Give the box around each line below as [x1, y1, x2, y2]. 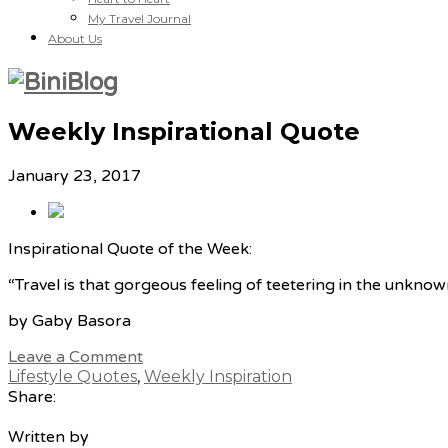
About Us [48, 31, 102, 46]
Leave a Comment [8, 346, 143, 367]
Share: [8, 386, 56, 407]
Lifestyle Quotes [8, 366, 137, 386]
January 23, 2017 [8, 165, 141, 186]
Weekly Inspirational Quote [8, 116, 360, 146]
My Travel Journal [88, 11, 191, 26]
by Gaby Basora [8, 310, 131, 331]
